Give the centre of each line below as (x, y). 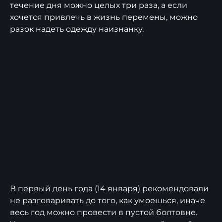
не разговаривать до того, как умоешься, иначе (108, 200)
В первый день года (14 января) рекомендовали (109, 188)
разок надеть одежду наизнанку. (77, 29)
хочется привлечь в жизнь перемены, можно (104, 17)
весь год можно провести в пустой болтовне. (104, 212)
